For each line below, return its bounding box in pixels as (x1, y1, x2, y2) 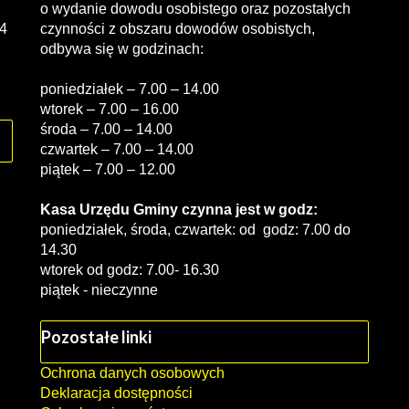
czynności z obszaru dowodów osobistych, (40, 21, 315, 37)
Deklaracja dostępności (40, 385, 193, 401)
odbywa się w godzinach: (40, 41, 204, 57)
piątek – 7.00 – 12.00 (40, 162, 175, 177)
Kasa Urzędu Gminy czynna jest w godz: (40, 202, 318, 217)
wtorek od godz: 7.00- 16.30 (40, 262, 219, 278)
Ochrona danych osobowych (40, 365, 225, 381)
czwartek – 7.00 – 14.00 (40, 142, 194, 157)
